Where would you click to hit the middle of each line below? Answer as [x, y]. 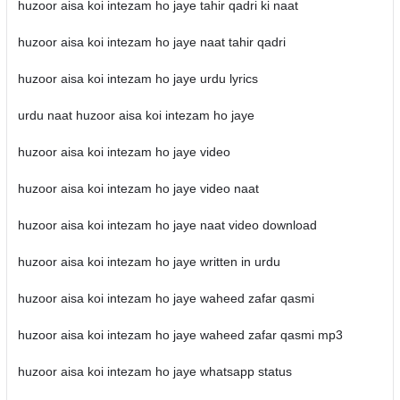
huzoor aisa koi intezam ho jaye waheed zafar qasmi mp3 [180, 335]
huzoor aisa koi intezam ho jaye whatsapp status [154, 371]
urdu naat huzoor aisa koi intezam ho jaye [136, 115]
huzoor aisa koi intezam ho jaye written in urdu [149, 262]
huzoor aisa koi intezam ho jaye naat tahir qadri [151, 42]
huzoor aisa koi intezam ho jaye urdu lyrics [137, 79]
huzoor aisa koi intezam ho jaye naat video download [167, 225]
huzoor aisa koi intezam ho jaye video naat [138, 188]
